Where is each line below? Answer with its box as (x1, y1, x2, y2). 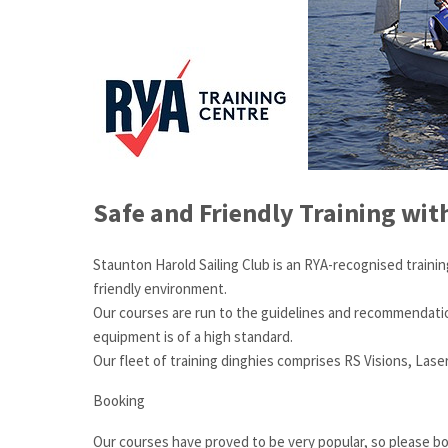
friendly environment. (93, 278, 227, 298)
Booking (93, 391, 145, 411)
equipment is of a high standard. (93, 326, 293, 346)
